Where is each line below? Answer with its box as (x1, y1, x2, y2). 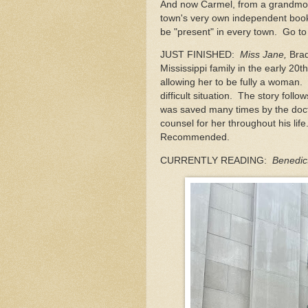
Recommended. (160, 132, 232, 143)
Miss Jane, (240, 49, 287, 60)
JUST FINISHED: (160, 49, 240, 60)
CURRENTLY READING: (160, 155, 272, 166)
